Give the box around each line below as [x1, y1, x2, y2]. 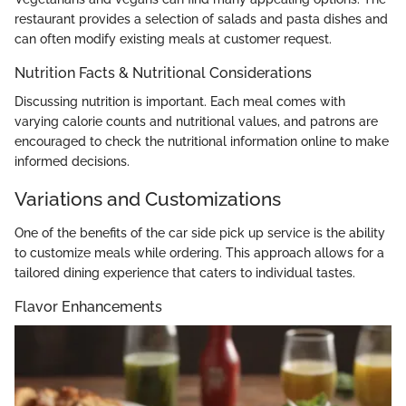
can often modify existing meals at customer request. [14, 31, 332, 46]
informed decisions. [14, 153, 130, 169]
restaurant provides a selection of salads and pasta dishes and [14, 11, 388, 26]
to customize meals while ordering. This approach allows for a [14, 246, 384, 261]
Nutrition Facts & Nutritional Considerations [14, 63, 312, 82]
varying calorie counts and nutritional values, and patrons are [14, 113, 378, 129]
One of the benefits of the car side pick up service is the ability [14, 226, 385, 241]
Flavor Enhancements [14, 298, 162, 316]
